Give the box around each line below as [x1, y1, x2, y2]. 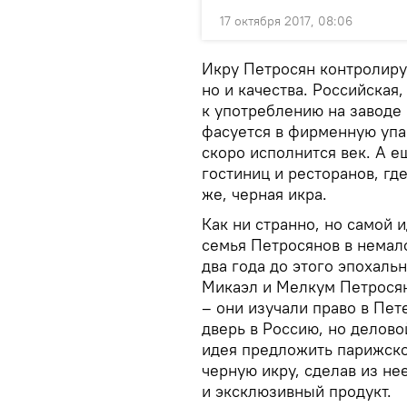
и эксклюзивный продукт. [202, 381, 392, 402]
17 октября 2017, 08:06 [220, 13, 352, 29]
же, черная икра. [202, 184, 327, 204]
